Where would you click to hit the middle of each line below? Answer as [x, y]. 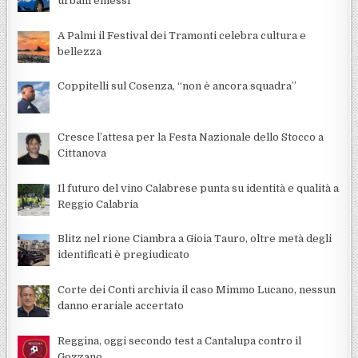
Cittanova [82, 153]
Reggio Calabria [98, 204]
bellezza [80, 51]
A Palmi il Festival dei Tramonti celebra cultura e [182, 35]
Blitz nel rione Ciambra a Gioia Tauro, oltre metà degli [195, 239]
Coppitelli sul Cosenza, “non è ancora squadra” [177, 86]
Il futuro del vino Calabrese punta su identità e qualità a [199, 188]
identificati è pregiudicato [124, 255]
